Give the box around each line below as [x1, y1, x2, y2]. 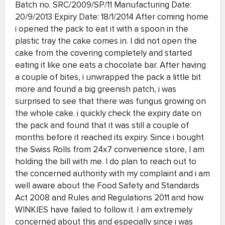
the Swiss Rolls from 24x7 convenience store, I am [15, 144, 204, 155]
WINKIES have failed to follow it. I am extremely [15, 204, 192, 215]
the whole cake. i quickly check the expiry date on [15, 108, 201, 119]
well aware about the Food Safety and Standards [15, 180, 199, 191]
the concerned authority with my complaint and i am [15, 168, 210, 179]
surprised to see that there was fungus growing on [15, 96, 206, 106]
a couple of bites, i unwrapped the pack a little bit [15, 72, 201, 82]
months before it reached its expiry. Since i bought [15, 132, 204, 143]
